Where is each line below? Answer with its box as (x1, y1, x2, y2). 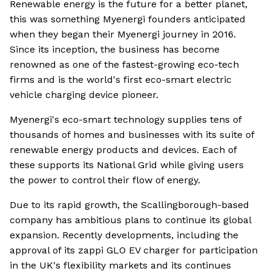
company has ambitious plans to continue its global (10, 214, 251, 226)
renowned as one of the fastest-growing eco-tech (10, 59, 239, 71)
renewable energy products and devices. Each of (10, 144, 237, 156)
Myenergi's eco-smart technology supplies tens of (10, 114, 241, 126)
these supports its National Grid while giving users (10, 159, 244, 171)
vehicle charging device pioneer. (10, 89, 158, 101)
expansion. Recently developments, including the (10, 229, 238, 241)
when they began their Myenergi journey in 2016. (10, 28, 236, 41)
